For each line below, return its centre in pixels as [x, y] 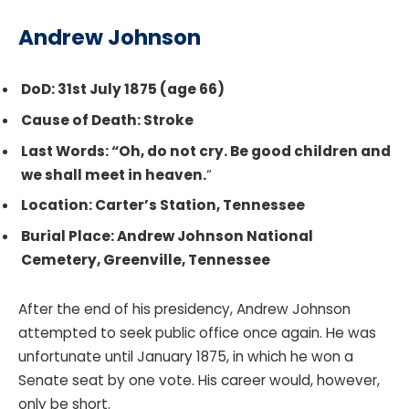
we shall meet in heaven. [114, 174]
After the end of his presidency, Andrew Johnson [184, 309]
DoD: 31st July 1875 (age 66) [123, 89]
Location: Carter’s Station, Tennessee [164, 205]
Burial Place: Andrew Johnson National [167, 236]
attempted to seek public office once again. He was [197, 332]
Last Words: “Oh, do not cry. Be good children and [206, 151]
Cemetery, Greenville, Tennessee [146, 259]
